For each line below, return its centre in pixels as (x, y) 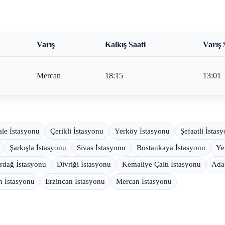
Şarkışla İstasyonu (38, 147)
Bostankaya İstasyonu (171, 147)
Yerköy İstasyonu (142, 131)
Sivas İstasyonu (101, 147)
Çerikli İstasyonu (77, 131)
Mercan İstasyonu (144, 181)
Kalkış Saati (125, 44)
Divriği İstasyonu (84, 164)
